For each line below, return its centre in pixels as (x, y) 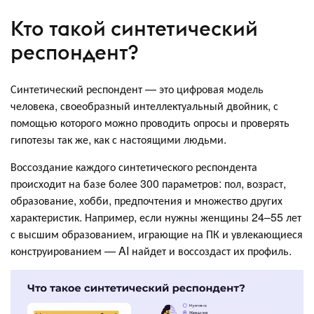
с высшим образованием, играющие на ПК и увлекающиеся (157, 233)
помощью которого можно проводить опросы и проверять (150, 122)
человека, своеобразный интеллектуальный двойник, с (144, 105)
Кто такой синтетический (134, 29)
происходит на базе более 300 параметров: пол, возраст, (148, 183)
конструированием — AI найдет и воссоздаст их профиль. (151, 250)
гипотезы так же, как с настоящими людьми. (118, 139)
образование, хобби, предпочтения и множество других (146, 200)
